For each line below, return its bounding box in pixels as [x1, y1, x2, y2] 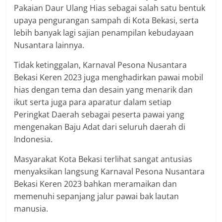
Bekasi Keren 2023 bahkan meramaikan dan [14, 178, 177, 189]
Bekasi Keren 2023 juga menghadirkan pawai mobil [14, 71, 204, 83]
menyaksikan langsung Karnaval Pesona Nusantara [14, 166, 205, 177]
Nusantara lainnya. [14, 39, 85, 51]
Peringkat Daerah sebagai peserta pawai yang [14, 109, 185, 120]
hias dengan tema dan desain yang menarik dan [14, 84, 193, 95]
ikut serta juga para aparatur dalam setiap [14, 96, 172, 108]
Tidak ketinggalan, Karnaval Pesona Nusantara [14, 59, 187, 70]
